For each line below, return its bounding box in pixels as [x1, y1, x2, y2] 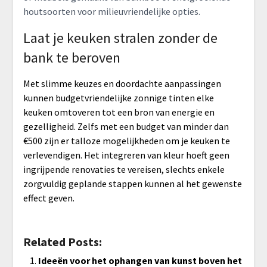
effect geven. [23, 192, 74, 204]
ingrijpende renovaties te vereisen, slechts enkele [23, 163, 225, 176]
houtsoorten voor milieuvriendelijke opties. [23, 5, 200, 18]
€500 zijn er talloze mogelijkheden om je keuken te [23, 135, 230, 147]
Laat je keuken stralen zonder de [23, 29, 218, 48]
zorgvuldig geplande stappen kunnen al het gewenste [23, 178, 242, 190]
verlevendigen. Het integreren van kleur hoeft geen [23, 149, 229, 162]
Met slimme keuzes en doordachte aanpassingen [23, 77, 221, 90]
